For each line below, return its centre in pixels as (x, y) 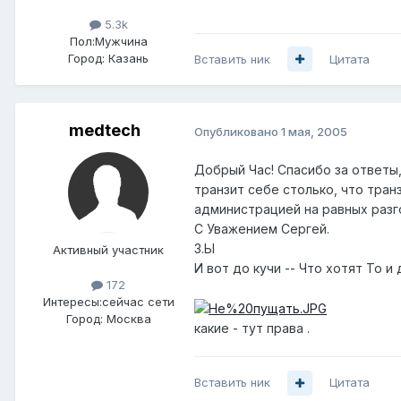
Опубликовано (238, 131)
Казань (128, 58)
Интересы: (72, 302)
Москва (128, 319)
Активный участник (108, 249)
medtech (105, 130)
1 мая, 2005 (314, 131)
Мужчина (121, 41)
